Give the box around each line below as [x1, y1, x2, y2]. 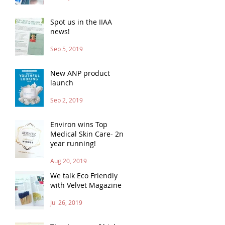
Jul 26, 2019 [50, 198, 82, 206]
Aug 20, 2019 [50, 156, 87, 165]
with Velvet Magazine [50, 180, 122, 190]
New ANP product [50, 68, 110, 78]
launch [50, 77, 73, 87]
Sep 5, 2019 [50, 44, 83, 53]
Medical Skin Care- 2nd [50, 129, 128, 139]
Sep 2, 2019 [50, 95, 83, 104]
